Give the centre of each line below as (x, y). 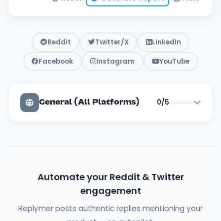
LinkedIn (166, 42)
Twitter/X (112, 42)
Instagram (115, 61)
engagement (110, 191)
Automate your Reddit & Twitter (110, 177)
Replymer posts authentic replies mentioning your (110, 208)
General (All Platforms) (89, 102)
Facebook (56, 61)
